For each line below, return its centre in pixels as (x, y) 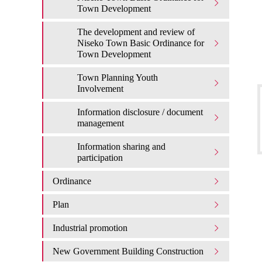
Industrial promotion (90, 228)
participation (100, 158)
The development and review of (136, 32)
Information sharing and (121, 146)
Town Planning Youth (118, 77)
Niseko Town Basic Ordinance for (141, 43)
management (101, 123)
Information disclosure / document (140, 112)
